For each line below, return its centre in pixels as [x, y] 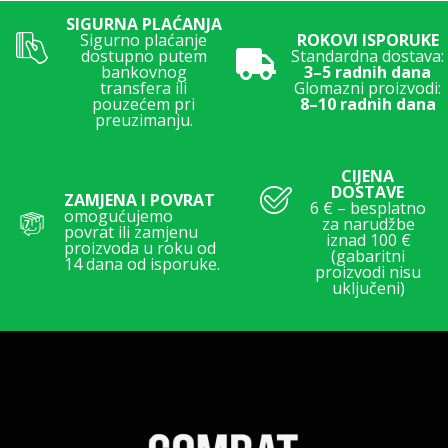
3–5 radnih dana [368, 71]
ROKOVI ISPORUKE [368, 39]
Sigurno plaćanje [144, 39]
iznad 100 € [368, 239]
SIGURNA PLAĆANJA [144, 23]
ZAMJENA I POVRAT [139, 199]
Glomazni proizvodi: [368, 87]
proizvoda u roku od [140, 247]
